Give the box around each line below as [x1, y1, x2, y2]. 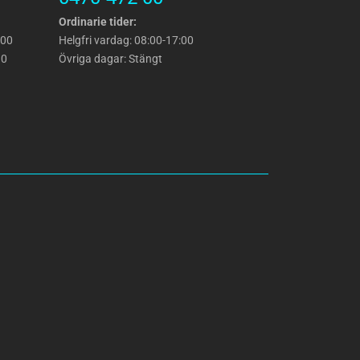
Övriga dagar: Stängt [59, 52, 162, 66]
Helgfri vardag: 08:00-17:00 [59, 34, 194, 47]
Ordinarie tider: [59, 15, 137, 29]
